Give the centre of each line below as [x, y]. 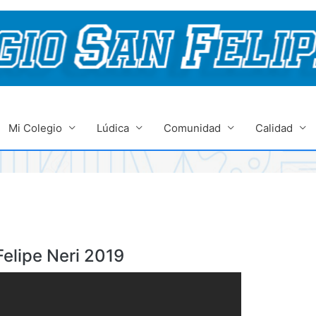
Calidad [274, 128]
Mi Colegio [35, 128]
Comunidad [192, 128]
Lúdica [113, 128]
